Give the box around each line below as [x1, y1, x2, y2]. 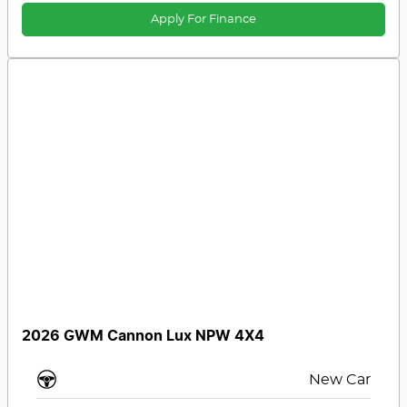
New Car [308, 372, 371, 387]
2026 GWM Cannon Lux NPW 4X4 [22, 328, 265, 343]
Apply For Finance [151, 14, 256, 26]
